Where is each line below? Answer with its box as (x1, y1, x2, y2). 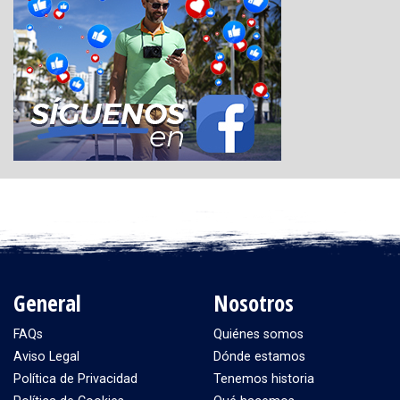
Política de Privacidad (13, 371, 137, 387)
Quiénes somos (213, 326, 304, 342)
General (13, 287, 81, 318)
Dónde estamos (213, 348, 305, 364)
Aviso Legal (13, 348, 79, 364)
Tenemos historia (213, 371, 314, 387)
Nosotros (213, 287, 294, 318)
